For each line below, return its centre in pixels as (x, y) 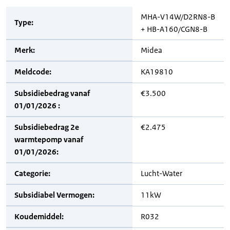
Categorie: (32, 173)
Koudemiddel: (39, 216)
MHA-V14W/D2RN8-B (178, 17)
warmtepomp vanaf (49, 139)
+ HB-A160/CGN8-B (174, 29)
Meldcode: (33, 72)
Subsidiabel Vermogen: (54, 195)
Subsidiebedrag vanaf (52, 93)
